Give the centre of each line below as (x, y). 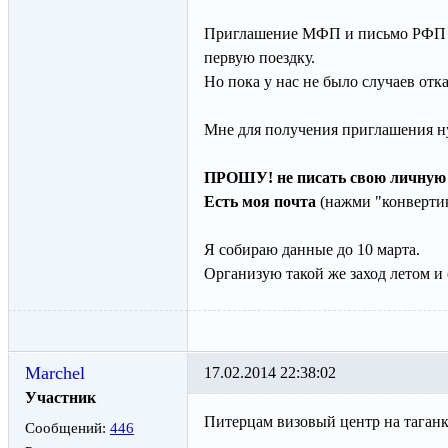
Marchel (55, 373)
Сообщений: (67, 428)
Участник (60, 398)
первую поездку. (259, 58)
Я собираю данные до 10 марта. (312, 250)
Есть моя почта (260, 202)
